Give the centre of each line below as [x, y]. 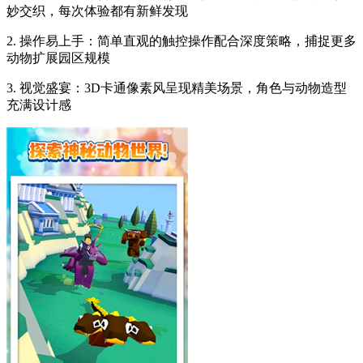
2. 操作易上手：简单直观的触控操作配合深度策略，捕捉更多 [181, 41]
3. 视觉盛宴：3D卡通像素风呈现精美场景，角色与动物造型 [177, 88]
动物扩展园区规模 [58, 58]
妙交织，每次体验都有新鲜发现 [97, 11]
